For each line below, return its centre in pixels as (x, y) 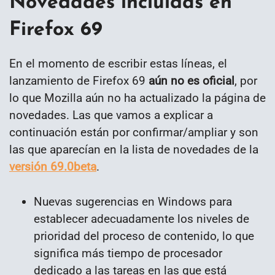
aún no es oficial (192, 81)
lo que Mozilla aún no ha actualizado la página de (137, 98)
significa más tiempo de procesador (128, 254)
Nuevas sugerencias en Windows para (133, 202)
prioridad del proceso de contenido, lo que (144, 236)
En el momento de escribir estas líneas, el (118, 64)
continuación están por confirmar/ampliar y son (134, 133)
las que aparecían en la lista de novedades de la (134, 150)
